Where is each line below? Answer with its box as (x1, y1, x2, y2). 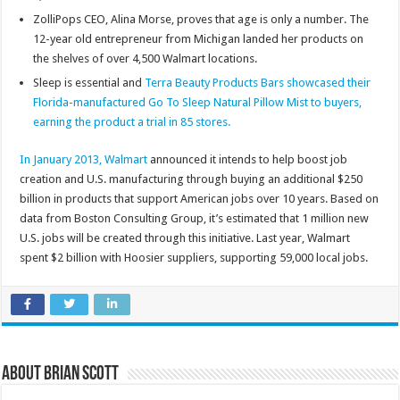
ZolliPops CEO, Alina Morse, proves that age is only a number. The (33, 12, 370, 27)
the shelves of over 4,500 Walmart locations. (33, 52, 258, 66)
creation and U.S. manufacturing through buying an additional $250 (20, 172, 363, 187)
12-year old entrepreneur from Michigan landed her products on (33, 32, 364, 46)
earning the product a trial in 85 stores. (33, 115, 231, 129)
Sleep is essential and (33, 76, 146, 90)
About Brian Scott (2, 364, 120, 386)
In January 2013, (20, 153, 105, 167)
